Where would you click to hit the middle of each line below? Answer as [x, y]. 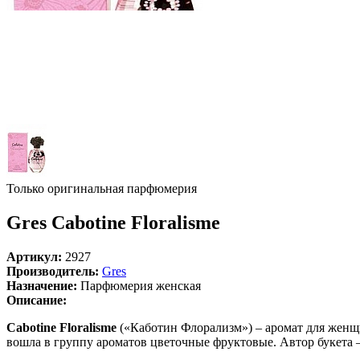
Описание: [37, 300]
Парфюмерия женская [139, 285]
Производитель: [53, 271]
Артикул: [34, 256]
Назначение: [42, 285]
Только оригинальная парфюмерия [102, 188]
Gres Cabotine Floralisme [113, 222]
